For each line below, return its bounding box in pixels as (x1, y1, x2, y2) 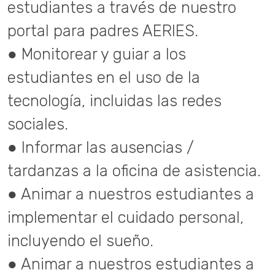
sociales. (7, 115, 68, 133)
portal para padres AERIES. (7, 21, 198, 40)
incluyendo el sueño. (7, 231, 153, 250)
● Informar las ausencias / (7, 138, 194, 157)
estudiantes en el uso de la (7, 68, 200, 87)
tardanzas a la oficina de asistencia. (7, 161, 261, 180)
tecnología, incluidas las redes (7, 91, 222, 110)
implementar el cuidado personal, (7, 208, 244, 227)
